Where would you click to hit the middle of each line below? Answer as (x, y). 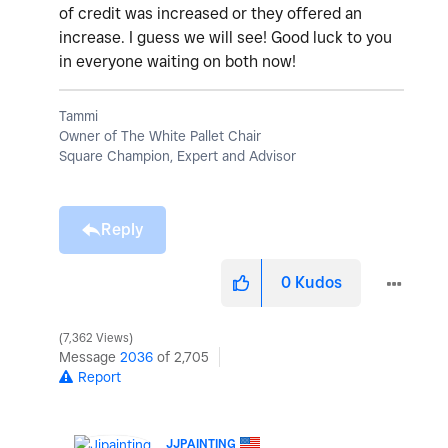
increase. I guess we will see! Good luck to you (225, 38)
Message (89, 357)
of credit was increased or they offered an (210, 14)
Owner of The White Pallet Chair (160, 136)
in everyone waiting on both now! (177, 62)
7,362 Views (96, 338)
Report (99, 377)
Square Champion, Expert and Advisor (177, 156)
